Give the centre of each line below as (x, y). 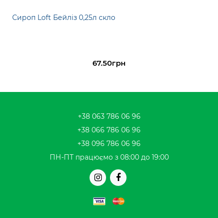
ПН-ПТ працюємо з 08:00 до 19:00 (109, 157)
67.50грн (109, 63)
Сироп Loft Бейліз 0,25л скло (64, 18)
